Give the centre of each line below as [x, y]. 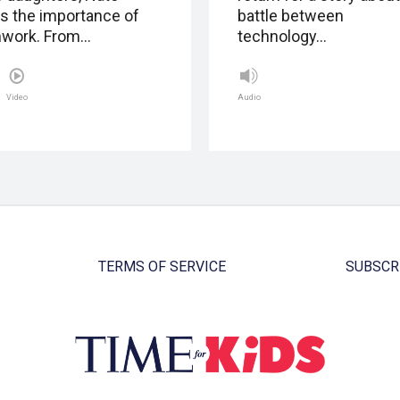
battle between [291, 16]
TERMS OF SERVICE [162, 267]
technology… [282, 37]
